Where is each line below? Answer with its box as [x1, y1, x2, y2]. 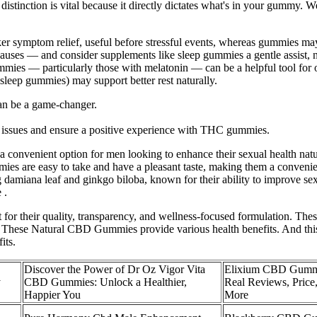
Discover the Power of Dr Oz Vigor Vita [24, 263, 205, 275]
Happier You [24, 288, 81, 301]
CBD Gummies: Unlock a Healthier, [24, 275, 187, 288]
